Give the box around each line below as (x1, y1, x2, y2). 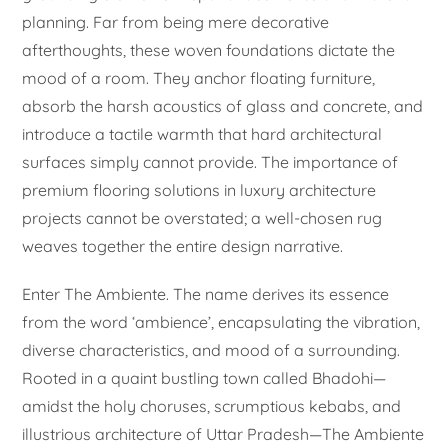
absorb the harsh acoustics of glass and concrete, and (22, 96, 424, 117)
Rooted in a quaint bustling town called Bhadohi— (22, 368, 387, 389)
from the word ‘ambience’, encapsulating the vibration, (22, 312, 421, 333)
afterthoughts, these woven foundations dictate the (22, 40, 396, 61)
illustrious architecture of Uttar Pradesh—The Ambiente (22, 424, 425, 445)
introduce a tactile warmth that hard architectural (22, 124, 383, 145)
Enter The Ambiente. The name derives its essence (22, 284, 390, 305)
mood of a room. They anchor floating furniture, (22, 68, 376, 89)
